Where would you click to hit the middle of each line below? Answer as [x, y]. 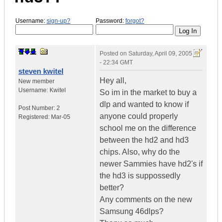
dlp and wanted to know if [144, 105]
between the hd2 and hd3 [144, 140]
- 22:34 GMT [116, 63]
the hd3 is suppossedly [140, 176]
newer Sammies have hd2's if [151, 164]
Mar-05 [61, 117]
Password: [111, 21]
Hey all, [113, 81]
